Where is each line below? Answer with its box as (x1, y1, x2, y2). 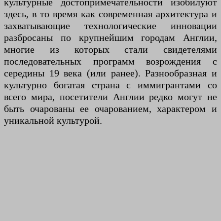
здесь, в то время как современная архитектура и (4, 8, 217, 20)
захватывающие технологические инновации (4, 20, 217, 32)
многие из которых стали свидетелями (4, 44, 217, 55)
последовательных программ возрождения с (4, 56, 217, 67)
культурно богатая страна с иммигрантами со (4, 79, 217, 91)
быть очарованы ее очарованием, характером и (4, 103, 217, 114)
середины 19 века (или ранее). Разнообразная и (4, 68, 217, 79)
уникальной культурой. (4, 115, 102, 126)
